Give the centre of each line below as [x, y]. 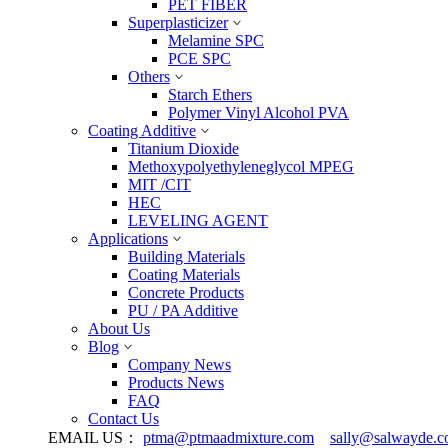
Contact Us [123, 418]
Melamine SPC [216, 40]
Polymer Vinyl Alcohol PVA [258, 112]
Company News [179, 364]
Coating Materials [184, 274]
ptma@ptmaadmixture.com [228, 437]
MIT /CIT [159, 184]
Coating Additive [142, 130]
